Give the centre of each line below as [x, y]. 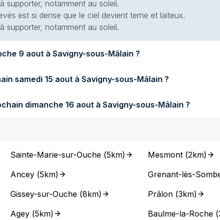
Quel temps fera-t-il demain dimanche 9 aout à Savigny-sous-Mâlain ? [79, 54]
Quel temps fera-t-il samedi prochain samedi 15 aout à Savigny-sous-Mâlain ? [92, 79]
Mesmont [165, 155]
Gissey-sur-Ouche [44, 194]
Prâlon [160, 194]
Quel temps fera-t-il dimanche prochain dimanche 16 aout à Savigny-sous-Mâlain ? [108, 105]
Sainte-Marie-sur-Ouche [56, 155]
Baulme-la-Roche [180, 214]
